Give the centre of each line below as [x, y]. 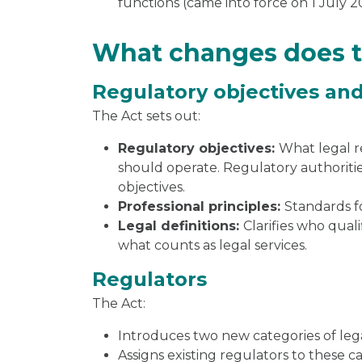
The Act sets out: [146, 116]
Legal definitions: [181, 225]
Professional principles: [201, 206]
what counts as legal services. [213, 245]
